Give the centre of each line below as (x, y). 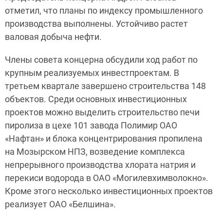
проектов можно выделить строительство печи (102, 112)
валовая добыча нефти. (53, 37)
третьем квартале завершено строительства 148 (105, 86)
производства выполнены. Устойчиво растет (96, 24)
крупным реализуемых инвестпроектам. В (92, 73)
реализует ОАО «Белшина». (60, 204)
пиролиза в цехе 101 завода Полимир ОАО (91, 125)
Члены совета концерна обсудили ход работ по (101, 60)
